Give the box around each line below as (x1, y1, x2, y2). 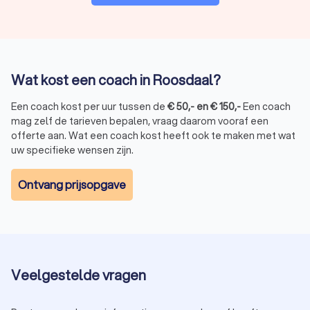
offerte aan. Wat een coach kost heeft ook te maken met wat (11, 129, 295, 143)
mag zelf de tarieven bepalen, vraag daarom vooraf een (11, 114, 268, 129)
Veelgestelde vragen (11, 265, 146, 286)
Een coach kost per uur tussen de (11, 100, 167, 114)
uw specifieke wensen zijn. (11, 143, 134, 158)
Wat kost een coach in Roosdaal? (11, 70, 221, 91)
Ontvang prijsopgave (18, 176, 126, 192)
